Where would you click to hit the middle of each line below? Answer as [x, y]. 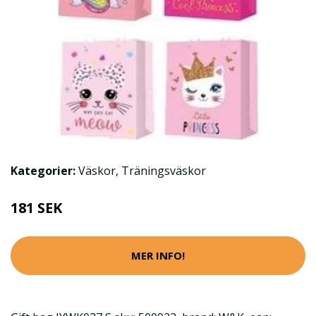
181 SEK [36, 207]
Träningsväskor [164, 170]
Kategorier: [43, 170]
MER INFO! [158, 256]
